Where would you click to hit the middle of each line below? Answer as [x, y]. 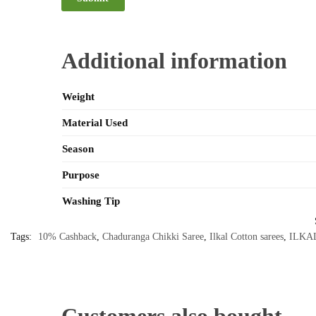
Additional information [175, 60]
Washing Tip [91, 201]
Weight [78, 96]
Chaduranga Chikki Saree [153, 236]
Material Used [95, 122]
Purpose [80, 175]
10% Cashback [67, 236]
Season [78, 148]
